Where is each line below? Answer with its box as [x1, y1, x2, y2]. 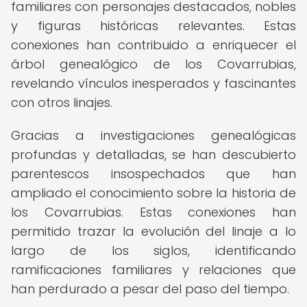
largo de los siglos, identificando [11, 242, 296, 259]
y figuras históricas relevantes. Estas [11, 17, 296, 34]
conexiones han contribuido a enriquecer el [11, 36, 296, 53]
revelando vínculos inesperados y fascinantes [11, 75, 296, 92]
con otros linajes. [11, 94, 112, 111]
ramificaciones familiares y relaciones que [11, 261, 296, 278]
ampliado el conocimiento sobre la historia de [11, 184, 296, 201]
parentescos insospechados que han [11, 165, 296, 182]
